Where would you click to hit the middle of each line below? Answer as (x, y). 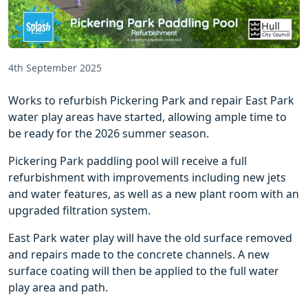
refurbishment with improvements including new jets (147, 177)
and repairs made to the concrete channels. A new (139, 254)
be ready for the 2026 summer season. (110, 133)
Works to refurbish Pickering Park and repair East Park (151, 100)
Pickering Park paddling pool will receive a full (128, 161)
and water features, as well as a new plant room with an (154, 194)
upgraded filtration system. (81, 210)
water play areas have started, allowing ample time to (147, 117)
